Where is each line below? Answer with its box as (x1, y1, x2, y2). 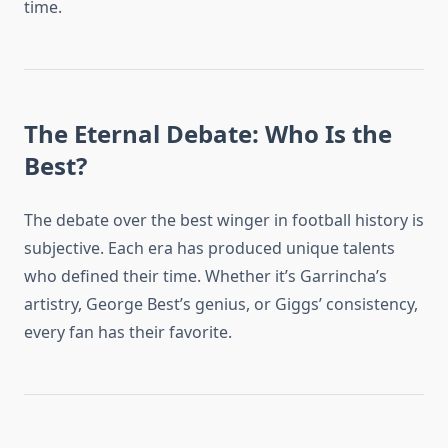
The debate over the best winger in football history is (24, 209, 424, 232)
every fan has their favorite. (24, 321, 232, 344)
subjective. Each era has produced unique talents (24, 237, 395, 260)
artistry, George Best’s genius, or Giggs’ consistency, (24, 293, 418, 316)
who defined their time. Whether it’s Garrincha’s (24, 265, 387, 288)
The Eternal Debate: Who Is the (24, 117, 392, 151)
